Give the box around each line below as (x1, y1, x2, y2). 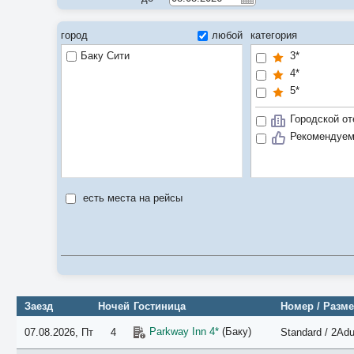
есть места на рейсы (80, 192, 183, 204)
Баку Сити (81, 50, 130, 62)
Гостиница (133, 300, 186, 312)
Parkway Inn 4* (149, 326, 219, 337)
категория (250, 29, 297, 41)
